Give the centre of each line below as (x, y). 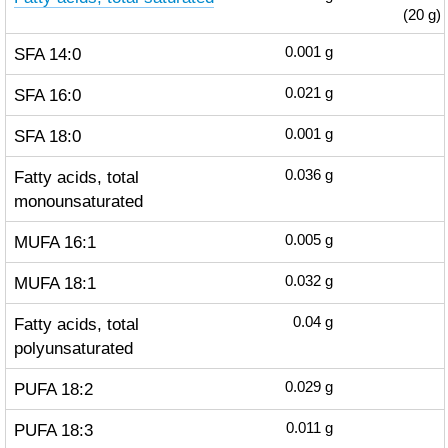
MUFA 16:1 (54, 242)
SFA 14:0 (47, 54)
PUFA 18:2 (53, 389)
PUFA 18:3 (53, 430)
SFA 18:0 (47, 136)
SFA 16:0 (47, 95)
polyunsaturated (73, 348)
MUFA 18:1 (54, 283)
